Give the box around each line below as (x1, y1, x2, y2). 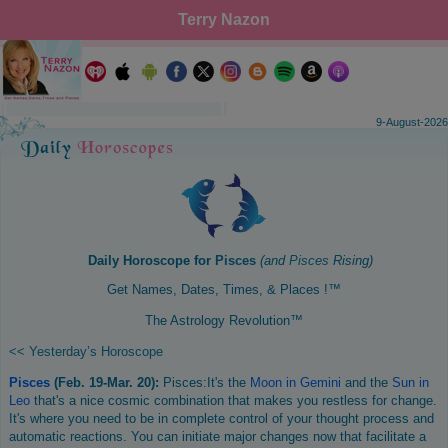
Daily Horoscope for (75, 252, 215, 268)
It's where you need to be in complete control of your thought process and (9, 410, 434, 426)
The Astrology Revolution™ (145, 312, 303, 328)
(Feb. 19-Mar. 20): (54, 374, 163, 390)
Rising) (328, 252, 373, 268)
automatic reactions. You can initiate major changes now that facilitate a (9, 428, 426, 444)
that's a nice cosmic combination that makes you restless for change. (30, 392, 437, 408)
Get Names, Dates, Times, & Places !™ (107, 281, 341, 297)
